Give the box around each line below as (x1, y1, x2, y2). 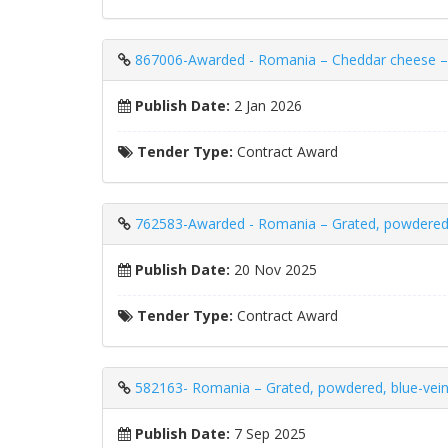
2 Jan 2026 (230, 96, 302, 115)
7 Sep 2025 (230, 424, 306, 443)
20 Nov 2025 (230, 260, 317, 279)
